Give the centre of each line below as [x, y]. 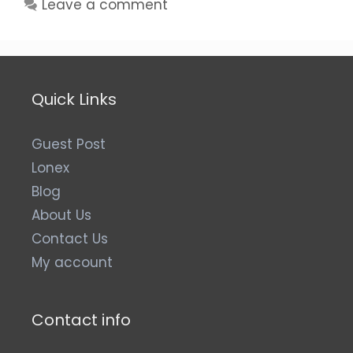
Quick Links [74, 99]
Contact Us [70, 238]
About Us [61, 215]
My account [72, 262]
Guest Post [69, 144]
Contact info [81, 320]
